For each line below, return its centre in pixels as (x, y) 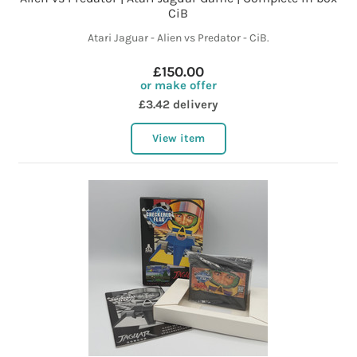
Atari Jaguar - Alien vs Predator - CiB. (178, 38)
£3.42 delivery (178, 105)
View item (178, 139)
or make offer (178, 86)
